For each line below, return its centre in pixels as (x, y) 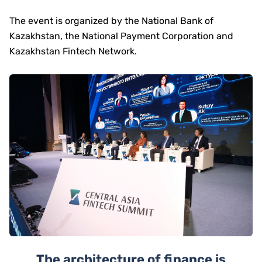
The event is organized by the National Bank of (111, 21)
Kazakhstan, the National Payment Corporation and (121, 36)
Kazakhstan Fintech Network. (73, 51)
